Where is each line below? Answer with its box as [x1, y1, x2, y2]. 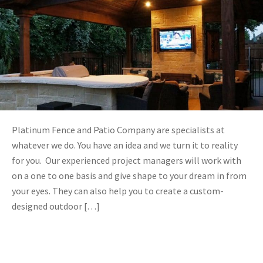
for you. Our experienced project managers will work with [12, 154, 241, 166]
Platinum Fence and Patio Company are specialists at [12, 123, 225, 136]
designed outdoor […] [12, 200, 100, 212]
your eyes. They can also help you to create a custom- [12, 184, 224, 197]
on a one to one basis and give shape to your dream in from [12, 169, 247, 181]
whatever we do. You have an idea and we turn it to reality [12, 139, 238, 151]
